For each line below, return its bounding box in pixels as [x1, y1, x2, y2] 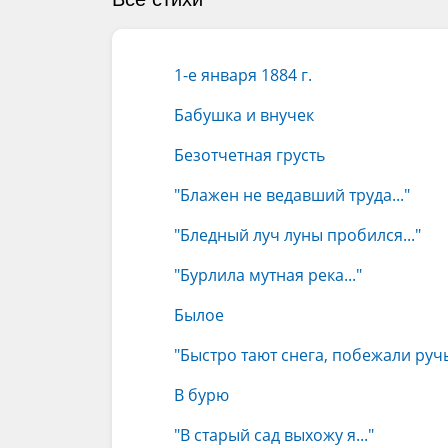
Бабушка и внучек [174, 104, 314, 126]
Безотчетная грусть [174, 144, 325, 166]
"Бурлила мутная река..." [174, 264, 362, 286]
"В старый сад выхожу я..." [174, 424, 374, 446]
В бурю [174, 384, 229, 406]
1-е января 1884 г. [174, 64, 312, 86]
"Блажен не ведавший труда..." [174, 184, 410, 206]
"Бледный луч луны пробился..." [174, 224, 421, 246]
